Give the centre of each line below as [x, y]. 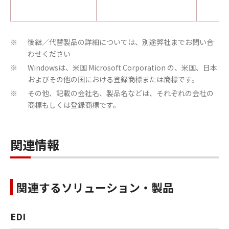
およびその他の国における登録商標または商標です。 [113, 79]
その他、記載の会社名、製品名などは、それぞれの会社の [121, 93]
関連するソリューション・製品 [95, 187]
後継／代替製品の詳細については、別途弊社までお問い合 [121, 42]
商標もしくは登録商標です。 [74, 105]
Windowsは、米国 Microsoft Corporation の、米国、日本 [122, 67]
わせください [49, 54]
